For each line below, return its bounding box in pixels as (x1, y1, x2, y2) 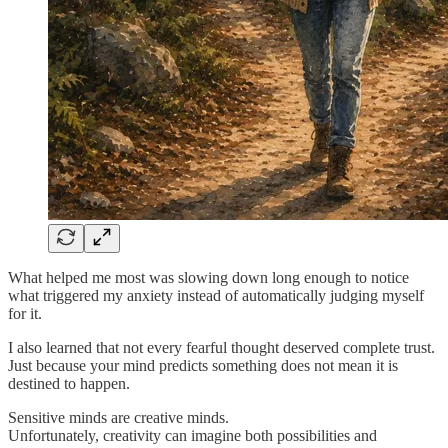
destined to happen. (8, 374, 130, 392)
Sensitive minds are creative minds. (8, 408, 229, 426)
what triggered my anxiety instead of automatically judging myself (8, 286, 424, 304)
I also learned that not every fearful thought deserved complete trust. (8, 338, 435, 356)
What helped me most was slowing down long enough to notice (8, 268, 409, 286)
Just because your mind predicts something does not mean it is (8, 356, 398, 374)
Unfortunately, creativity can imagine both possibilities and (8, 426, 377, 444)
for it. (8, 304, 42, 322)
